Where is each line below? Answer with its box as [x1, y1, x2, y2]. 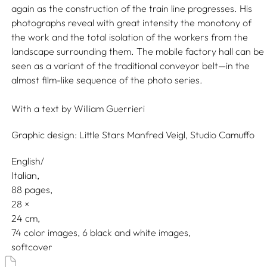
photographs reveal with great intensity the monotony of [11, 17, 252, 29]
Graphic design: [11, 129, 77, 141]
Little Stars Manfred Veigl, [79, 129, 188, 141]
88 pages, [11, 184, 55, 195]
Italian [11, 169, 38, 181]
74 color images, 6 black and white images [11, 226, 189, 238]
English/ [11, 155, 45, 167]
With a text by [11, 103, 72, 114]
